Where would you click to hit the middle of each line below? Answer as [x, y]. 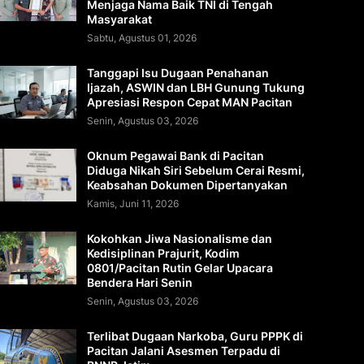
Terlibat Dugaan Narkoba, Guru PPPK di [195, 336]
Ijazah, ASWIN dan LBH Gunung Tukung [196, 88]
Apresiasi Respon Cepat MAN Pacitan [190, 102]
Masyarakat [119, 19]
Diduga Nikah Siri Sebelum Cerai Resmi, [196, 171]
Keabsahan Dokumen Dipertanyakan [187, 185]
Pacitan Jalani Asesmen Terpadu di [184, 351]
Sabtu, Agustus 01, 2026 [142, 38]
